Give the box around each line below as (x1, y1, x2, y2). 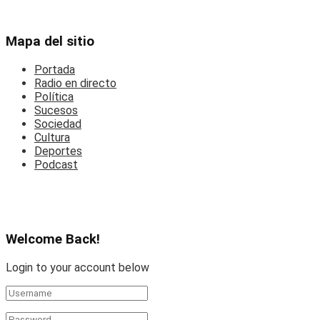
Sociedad (34, 116, 81, 131)
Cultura (34, 130, 70, 144)
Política (34, 89, 74, 104)
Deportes (34, 144, 82, 158)
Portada (34, 62, 75, 76)
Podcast (34, 157, 78, 171)
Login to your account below (6, 260, 149, 274)
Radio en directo (34, 76, 116, 90)
